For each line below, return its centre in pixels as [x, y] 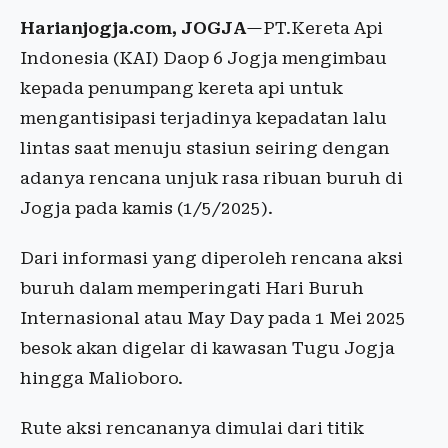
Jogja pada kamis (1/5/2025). [146, 208]
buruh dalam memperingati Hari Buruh [192, 288]
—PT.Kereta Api [314, 28]
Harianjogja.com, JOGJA [133, 28]
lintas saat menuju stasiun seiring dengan [205, 148]
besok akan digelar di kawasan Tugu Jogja [207, 348]
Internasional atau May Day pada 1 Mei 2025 [213, 318]
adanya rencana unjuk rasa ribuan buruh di [211, 178]
